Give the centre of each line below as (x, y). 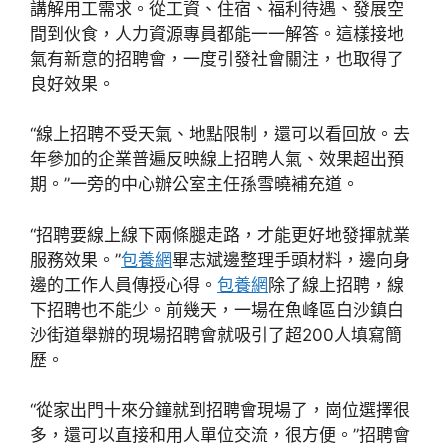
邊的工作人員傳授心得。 (123, 284)
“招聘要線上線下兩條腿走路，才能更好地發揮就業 (220, 234)
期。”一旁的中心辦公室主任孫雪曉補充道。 (194, 184)
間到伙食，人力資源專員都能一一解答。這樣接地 (217, 33)
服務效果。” (75, 259)
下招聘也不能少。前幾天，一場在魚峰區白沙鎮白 (217, 309)
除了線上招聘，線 (336, 284)
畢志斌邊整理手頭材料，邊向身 (291, 259)
